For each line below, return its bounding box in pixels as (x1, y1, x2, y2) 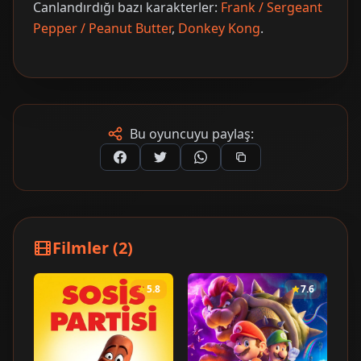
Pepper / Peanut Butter (33, 19, 172, 37)
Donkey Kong (178, 19, 260, 37)
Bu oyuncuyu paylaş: (130, 125, 254, 143)
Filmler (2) (52, 237, 133, 259)
